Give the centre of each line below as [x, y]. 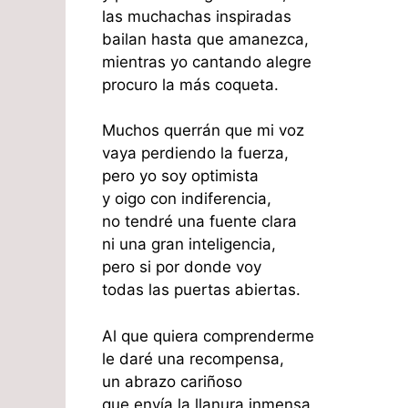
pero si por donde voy [182, 267]
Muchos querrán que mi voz [203, 131]
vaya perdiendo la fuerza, [195, 153]
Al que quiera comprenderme [208, 336]
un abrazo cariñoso [172, 381]
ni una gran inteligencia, [189, 245]
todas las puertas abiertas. [201, 290]
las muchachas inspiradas [197, 16]
